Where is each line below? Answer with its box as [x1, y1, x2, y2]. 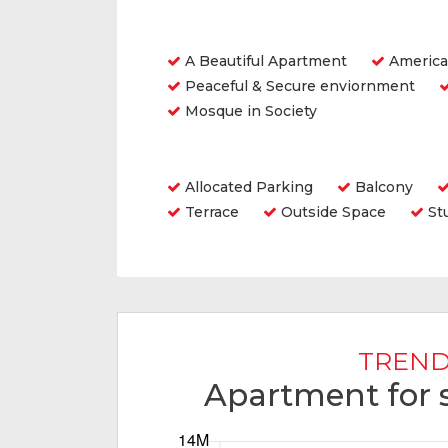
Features [167, 19, 251, 41]
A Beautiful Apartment [181, 52, 347, 70]
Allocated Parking [181, 178, 313, 196]
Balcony [351, 178, 413, 196]
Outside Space [277, 203, 386, 221]
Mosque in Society [181, 102, 317, 120]
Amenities [167, 145, 261, 167]
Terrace [181, 203, 239, 221]
